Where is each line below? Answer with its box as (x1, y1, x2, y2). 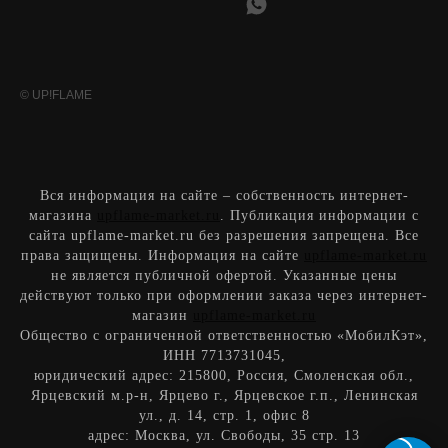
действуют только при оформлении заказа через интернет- (20, 288, 428, 303)
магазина (29, 208, 97, 223)
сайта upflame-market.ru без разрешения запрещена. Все (29, 228, 419, 243)
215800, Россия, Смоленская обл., (179, 368, 414, 383)
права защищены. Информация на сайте (21, 248, 304, 263)
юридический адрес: (34, 368, 179, 383)
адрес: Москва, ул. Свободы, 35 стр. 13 (88, 428, 360, 443)
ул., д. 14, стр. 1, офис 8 (138, 408, 310, 423)
